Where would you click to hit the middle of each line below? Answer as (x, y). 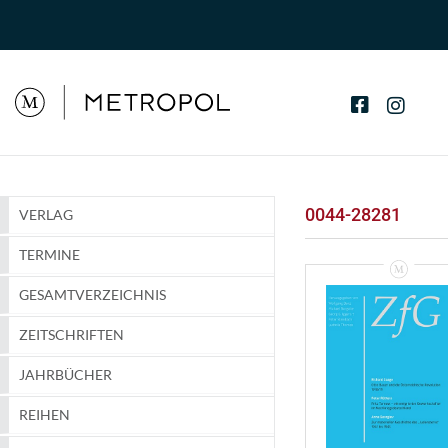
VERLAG (46, 215)
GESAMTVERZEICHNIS (92, 295)
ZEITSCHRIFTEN (71, 335)
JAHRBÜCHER (65, 375)
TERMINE (49, 255)
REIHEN (44, 415)
